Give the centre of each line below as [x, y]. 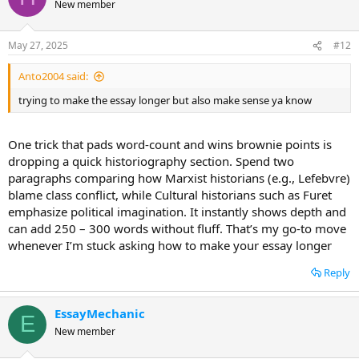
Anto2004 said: [53, 76]
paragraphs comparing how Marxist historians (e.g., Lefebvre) [179, 177]
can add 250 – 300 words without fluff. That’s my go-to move [177, 228]
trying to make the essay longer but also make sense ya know [165, 100]
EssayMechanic [100, 313]
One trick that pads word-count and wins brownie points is [170, 144]
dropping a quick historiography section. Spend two [151, 161]
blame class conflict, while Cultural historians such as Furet [170, 194]
